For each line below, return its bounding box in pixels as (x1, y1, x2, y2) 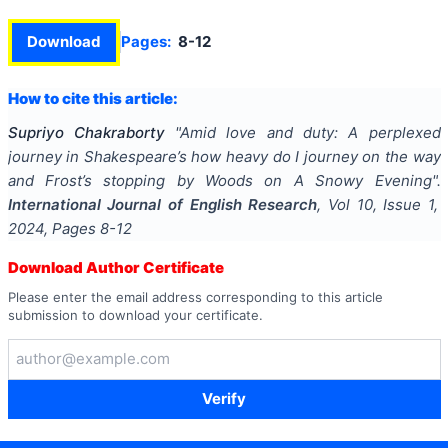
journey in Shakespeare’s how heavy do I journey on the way (7, 147, 441, 167)
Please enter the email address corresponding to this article (7, 288, 383, 305)
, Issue (372, 195, 428, 215)
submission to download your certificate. (7, 306, 263, 323)
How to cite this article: (7, 89, 178, 109)
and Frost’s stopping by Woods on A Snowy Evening (7, 171, 432, 191)
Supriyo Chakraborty (7, 123, 165, 143)
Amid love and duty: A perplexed (180, 123, 441, 143)
